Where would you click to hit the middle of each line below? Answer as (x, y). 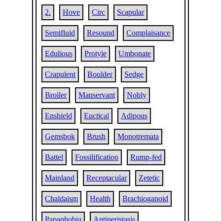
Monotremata (138, 136)
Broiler (56, 95)
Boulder (100, 74)
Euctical (97, 116)
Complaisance (148, 33)
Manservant (97, 95)
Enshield (59, 116)
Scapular (131, 12)
